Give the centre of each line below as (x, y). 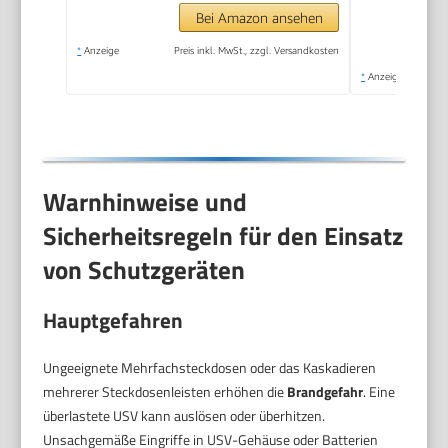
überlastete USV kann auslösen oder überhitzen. (184, 415)
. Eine (379, 391)
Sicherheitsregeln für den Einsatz (223, 236)
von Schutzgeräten (144, 270)
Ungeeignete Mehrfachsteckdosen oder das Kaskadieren (210, 367)
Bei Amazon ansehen (259, 17)
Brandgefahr (325, 391)
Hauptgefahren (113, 319)
